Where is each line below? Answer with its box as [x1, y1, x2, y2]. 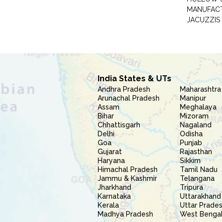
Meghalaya [180, 103, 217, 111]
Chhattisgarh [98, 121, 140, 129]
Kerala [98, 201, 119, 209]
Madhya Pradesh [98, 210, 153, 218]
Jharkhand [98, 183, 131, 191]
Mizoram [180, 112, 209, 120]
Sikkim [180, 157, 201, 165]
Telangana [180, 174, 215, 182]
